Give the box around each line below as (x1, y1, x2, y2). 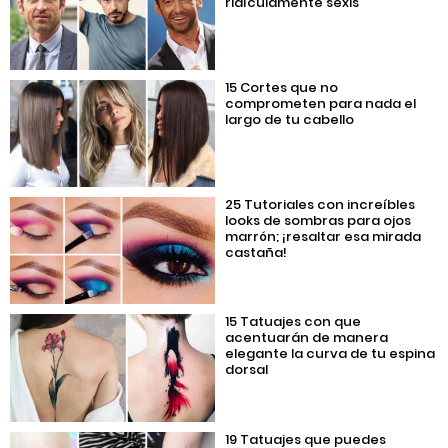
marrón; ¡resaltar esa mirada (225, 227, 422, 247)
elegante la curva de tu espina (225, 344, 436, 364)
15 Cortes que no (225, 77, 339, 97)
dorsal (225, 360, 269, 380)
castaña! (225, 243, 288, 263)
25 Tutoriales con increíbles (225, 195, 416, 215)
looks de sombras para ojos (225, 211, 412, 231)
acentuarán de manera (225, 328, 389, 348)
